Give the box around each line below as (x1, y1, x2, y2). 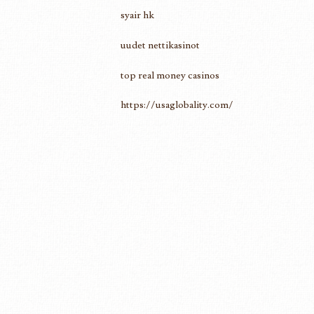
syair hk (121, 8, 154, 22)
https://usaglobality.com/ (121, 98, 233, 112)
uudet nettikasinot (121, 39, 200, 52)
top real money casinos (121, 68, 219, 82)
